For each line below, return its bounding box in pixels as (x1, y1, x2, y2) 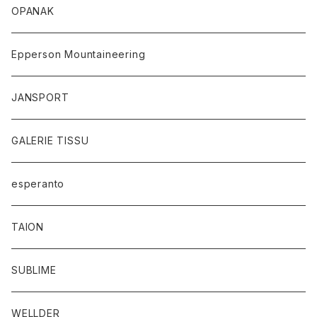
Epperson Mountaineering (11, 48, 146, 60)
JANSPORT (11, 91, 69, 103)
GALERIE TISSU (11, 134, 89, 146)
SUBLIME (11, 264, 57, 276)
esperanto (11, 178, 65, 190)
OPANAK (11, 5, 54, 17)
